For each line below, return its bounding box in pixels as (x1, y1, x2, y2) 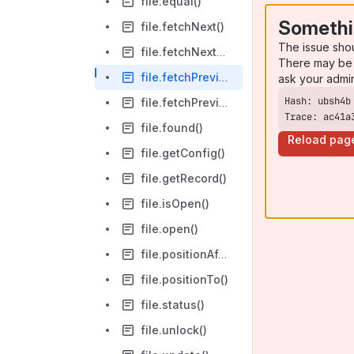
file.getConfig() (141, 146, 225, 160)
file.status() (141, 298, 205, 311)
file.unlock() (141, 323, 207, 337)
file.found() (141, 121, 203, 134)
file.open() (141, 222, 198, 235)
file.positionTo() (141, 273, 228, 286)
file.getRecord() (141, 171, 227, 185)
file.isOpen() (141, 197, 209, 210)
